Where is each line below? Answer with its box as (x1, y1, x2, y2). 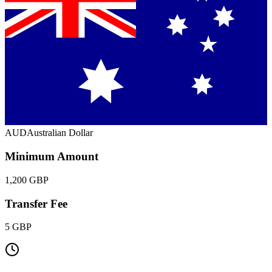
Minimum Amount (5, 150, 98, 163)
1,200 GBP (5, 174, 49, 185)
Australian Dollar (27, 127, 93, 138)
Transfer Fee (5, 197, 67, 210)
